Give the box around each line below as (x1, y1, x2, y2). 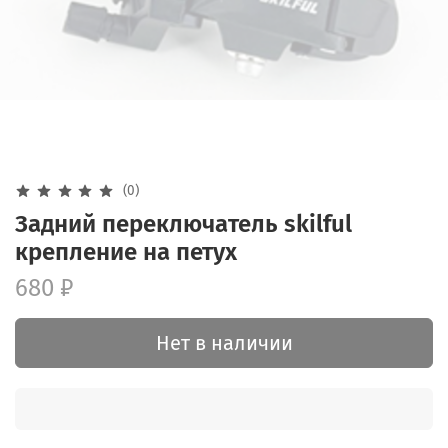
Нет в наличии (155, 330, 293, 355)
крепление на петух (15, 237, 237, 266)
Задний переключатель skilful (15, 209, 352, 238)
